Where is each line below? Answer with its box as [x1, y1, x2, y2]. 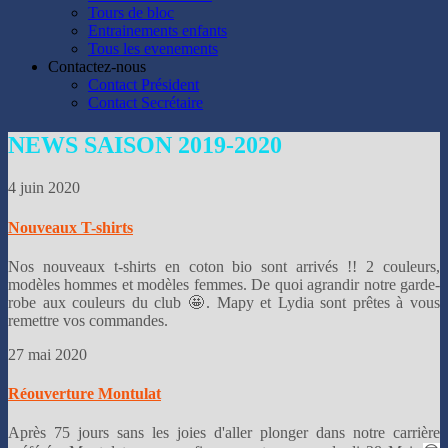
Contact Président [88, 76, 199, 94]
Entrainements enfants [88, 22, 227, 40]
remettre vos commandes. [8, 311, 168, 329]
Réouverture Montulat [8, 385, 161, 403]
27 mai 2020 [8, 345, 91, 363]
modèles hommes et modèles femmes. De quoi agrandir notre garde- [8, 275, 440, 293]
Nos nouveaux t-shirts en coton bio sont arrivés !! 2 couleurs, [8, 257, 440, 275]
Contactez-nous [48, 58, 146, 76]
